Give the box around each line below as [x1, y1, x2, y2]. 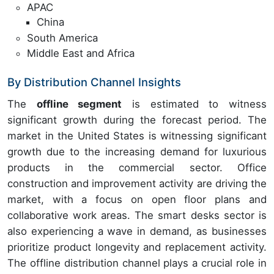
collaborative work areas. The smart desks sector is [7, 209, 267, 222]
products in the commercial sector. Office [7, 161, 267, 174]
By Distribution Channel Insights [7, 75, 181, 89]
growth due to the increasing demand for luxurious [7, 146, 267, 158]
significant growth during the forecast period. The [7, 114, 267, 127]
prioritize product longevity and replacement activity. [7, 241, 267, 254]
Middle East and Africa [27, 47, 135, 60]
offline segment [36, 98, 122, 111]
